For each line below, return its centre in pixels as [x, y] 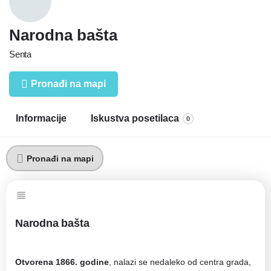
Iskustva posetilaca [135, 118]
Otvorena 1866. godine [62, 262]
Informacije [41, 118]
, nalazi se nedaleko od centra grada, [180, 262]
